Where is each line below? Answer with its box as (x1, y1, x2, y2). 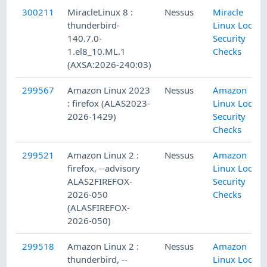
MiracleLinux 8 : (67, 6, 133, 18)
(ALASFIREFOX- (67, 201, 131, 214)
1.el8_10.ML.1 (67, 45, 126, 58)
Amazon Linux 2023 (67, 84, 151, 97)
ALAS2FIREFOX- (67, 175, 133, 188)
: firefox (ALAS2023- (67, 97, 151, 110)
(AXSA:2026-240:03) (67, 58, 152, 71)
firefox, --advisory (67, 162, 141, 175)
